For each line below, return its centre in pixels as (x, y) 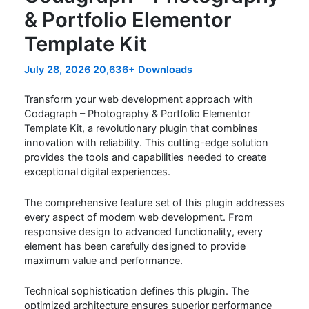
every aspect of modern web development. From (138, 217)
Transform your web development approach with (138, 100)
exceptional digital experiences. (97, 172)
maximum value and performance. (103, 260)
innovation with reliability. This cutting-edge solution (146, 143)
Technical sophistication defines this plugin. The (136, 291)
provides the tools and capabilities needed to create (145, 158)
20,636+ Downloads (142, 70)
